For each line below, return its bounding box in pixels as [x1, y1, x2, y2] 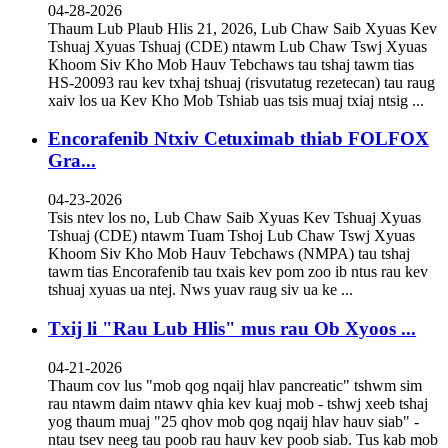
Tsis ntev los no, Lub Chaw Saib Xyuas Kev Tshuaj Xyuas [48, 209, 421, 227]
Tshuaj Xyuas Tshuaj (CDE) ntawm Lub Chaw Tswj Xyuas [48, 37, 427, 55]
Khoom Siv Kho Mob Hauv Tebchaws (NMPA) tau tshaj [48, 245, 410, 263]
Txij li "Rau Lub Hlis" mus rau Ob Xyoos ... [48, 317, 416, 339]
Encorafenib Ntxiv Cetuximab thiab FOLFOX [48, 128, 429, 150]
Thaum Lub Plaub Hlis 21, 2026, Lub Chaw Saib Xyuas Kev [48, 19, 437, 37]
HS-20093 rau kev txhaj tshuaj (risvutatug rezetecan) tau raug [48, 73, 435, 91]
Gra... [48, 150, 96, 172]
